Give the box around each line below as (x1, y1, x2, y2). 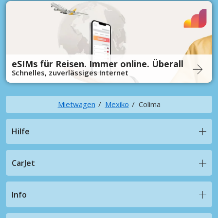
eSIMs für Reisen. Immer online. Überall (12, 57, 183, 70)
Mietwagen (57, 99, 95, 109)
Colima (138, 99, 161, 109)
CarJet (12, 157, 35, 168)
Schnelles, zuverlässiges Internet (12, 67, 128, 77)
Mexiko (105, 99, 129, 109)
